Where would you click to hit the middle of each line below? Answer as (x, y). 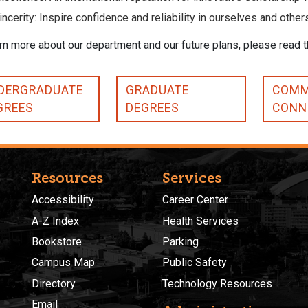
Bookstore (57, 241)
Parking (180, 241)
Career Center (195, 200)
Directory (54, 283)
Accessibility (63, 200)
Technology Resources (217, 283)
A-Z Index (55, 221)
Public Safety (195, 263)
